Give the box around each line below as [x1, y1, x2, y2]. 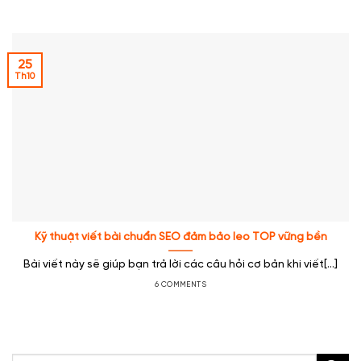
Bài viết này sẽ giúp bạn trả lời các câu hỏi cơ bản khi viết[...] [23, 259, 338, 271]
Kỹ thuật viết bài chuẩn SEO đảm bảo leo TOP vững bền [34, 230, 327, 243]
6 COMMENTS [154, 280, 207, 288]
